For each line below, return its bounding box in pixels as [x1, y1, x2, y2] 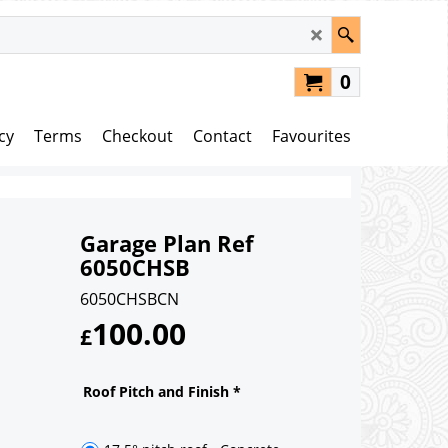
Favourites [272, 125, 351, 147]
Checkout [102, 125, 173, 147]
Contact [193, 125, 252, 147]
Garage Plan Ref [80, 227, 254, 259]
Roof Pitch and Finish [83, 381, 233, 401]
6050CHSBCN [80, 287, 179, 310]
